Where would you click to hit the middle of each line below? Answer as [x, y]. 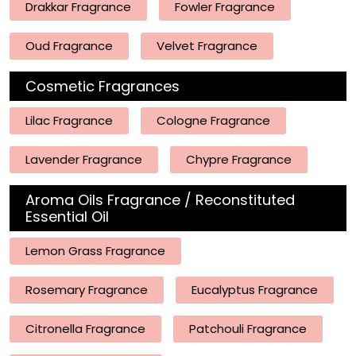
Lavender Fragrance [84, 159]
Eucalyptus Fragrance [255, 290]
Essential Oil [67, 217]
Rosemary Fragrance [87, 290]
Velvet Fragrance [207, 46]
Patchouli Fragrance [248, 329]
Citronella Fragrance [85, 329]
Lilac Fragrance [69, 120]
